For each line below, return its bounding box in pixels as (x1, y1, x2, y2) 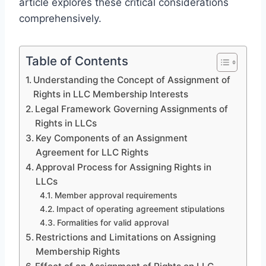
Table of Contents (26, 53, 128, 68)
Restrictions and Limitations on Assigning (36, 231, 216, 243)
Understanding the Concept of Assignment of (33, 74, 231, 85)
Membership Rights (36, 245, 121, 257)
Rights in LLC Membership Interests (33, 88, 189, 100)
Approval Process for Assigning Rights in (36, 161, 212, 173)
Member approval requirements (54, 190, 177, 200)
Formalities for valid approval (56, 217, 169, 227)
